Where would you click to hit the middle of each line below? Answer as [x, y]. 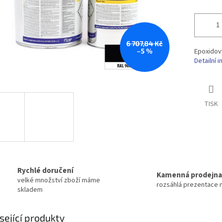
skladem [30, 190]
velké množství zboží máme [59, 180]
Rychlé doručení [45, 170]
